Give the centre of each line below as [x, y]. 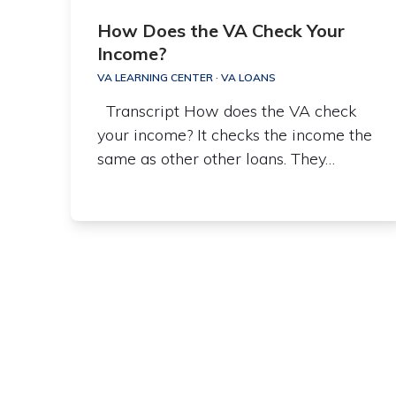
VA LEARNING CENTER [155, 78]
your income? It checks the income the [234, 135]
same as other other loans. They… [216, 159]
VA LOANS [248, 78]
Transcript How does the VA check [226, 111]
